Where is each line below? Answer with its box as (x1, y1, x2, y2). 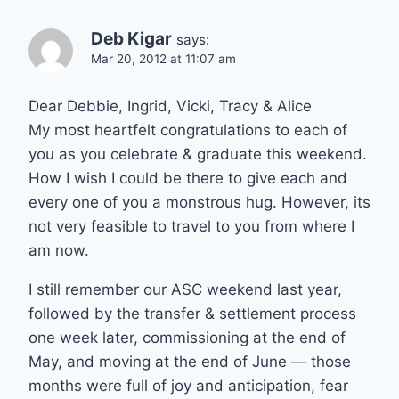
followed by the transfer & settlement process (28, 304, 356, 322)
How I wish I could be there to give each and (28, 168, 347, 187)
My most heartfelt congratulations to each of (28, 120, 347, 139)
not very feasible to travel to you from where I (28, 216, 354, 235)
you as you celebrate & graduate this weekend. (28, 144, 367, 163)
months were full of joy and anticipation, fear (28, 376, 348, 395)
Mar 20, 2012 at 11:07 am (91, 51, 236, 66)
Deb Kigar (91, 28, 172, 49)
